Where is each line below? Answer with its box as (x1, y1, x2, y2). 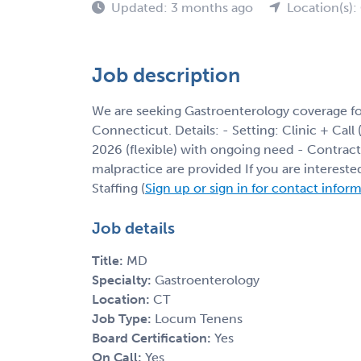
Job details (92, 218, 175, 238)
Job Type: (92, 310, 155, 326)
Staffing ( (92, 180, 145, 196)
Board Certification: (92, 330, 214, 346)
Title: (92, 252, 127, 268)
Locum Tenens (155, 310, 243, 326)
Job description (92, 62, 240, 88)
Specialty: (92, 272, 155, 288)
